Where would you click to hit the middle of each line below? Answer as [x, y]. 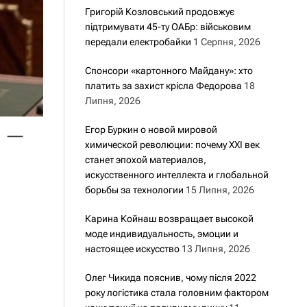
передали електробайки [138, 42]
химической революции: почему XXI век [172, 145]
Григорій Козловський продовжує [159, 12]
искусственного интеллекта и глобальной [176, 175]
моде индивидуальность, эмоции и [161, 234]
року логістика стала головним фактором [176, 293]
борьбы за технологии [134, 190]
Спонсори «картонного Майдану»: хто [169, 71]
